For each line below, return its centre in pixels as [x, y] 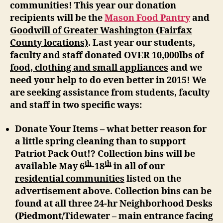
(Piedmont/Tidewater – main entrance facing [114, 216]
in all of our [138, 166]
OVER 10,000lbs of [164, 56]
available [37, 166]
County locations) [49, 43]
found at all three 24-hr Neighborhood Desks [114, 204]
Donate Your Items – [61, 129]
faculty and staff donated [67, 56]
